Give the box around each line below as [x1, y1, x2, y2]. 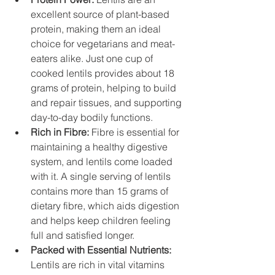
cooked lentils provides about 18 [31, 67, 177, 80]
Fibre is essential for [91, 126, 182, 139]
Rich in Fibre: [31, 126, 91, 139]
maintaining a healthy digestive [31, 141, 170, 153]
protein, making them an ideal [31, 23, 163, 36]
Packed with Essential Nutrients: [31, 244, 171, 257]
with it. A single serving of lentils [31, 170, 173, 183]
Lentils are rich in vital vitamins [31, 258, 167, 271]
